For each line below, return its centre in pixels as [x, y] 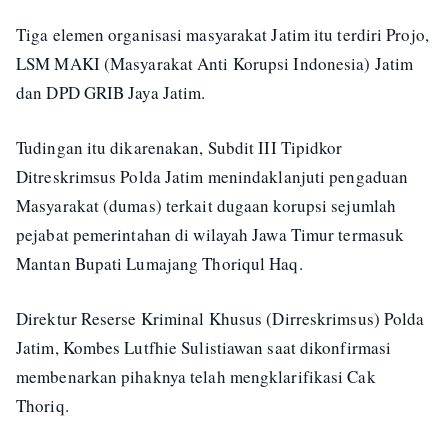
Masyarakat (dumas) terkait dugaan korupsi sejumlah [206, 205]
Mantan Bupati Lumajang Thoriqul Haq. [159, 263]
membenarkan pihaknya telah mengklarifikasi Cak [196, 376]
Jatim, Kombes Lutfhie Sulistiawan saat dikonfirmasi [204, 347]
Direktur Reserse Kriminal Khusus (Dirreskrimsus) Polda [220, 318]
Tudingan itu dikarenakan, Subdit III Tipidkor [179, 147]
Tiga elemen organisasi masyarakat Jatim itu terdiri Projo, [222, 34]
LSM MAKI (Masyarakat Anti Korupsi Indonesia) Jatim [215, 63]
